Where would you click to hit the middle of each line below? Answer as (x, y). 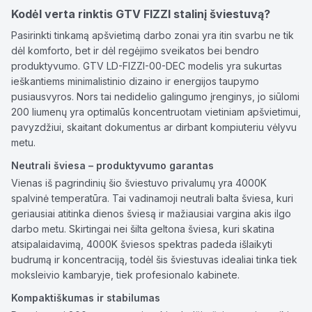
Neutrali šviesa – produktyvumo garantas (112, 165)
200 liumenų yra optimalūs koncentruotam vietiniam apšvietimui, (156, 112)
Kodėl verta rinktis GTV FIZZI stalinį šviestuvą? (141, 14)
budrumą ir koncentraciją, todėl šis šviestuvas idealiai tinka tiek (154, 259)
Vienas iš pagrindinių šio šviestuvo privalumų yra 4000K (139, 183)
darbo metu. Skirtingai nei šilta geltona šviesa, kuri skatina (143, 229)
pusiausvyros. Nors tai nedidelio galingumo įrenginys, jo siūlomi (155, 96)
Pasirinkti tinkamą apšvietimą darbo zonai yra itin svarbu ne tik (153, 35)
